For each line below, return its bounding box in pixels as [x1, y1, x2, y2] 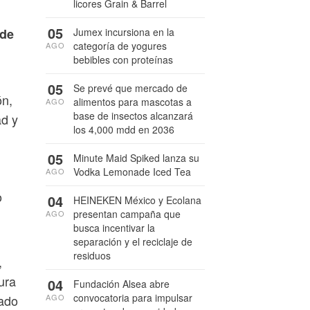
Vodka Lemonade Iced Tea [73, 165, 191, 179]
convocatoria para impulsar [73, 291, 192, 304]
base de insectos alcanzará [73, 109, 193, 122]
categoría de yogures [73, 39, 167, 53]
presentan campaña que [73, 207, 181, 221]
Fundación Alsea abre [73, 277, 170, 291]
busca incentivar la [73, 221, 155, 235]
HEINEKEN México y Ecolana [73, 193, 201, 207]
